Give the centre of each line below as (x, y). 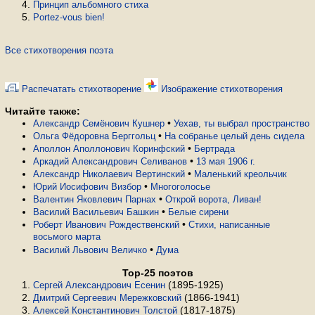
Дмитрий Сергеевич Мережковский (107, 298)
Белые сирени (198, 212)
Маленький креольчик (240, 174)
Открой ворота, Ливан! (213, 199)
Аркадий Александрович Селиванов (110, 161)
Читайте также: (43, 111)
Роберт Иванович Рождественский (106, 225)
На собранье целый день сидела (234, 136)
